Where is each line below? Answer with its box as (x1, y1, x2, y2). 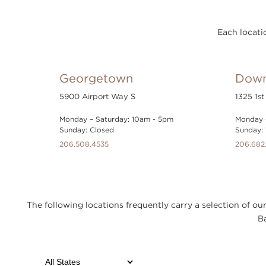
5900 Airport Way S (59, 91, 135, 102)
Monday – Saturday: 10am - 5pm (59, 115, 173, 123)
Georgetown (59, 71, 133, 85)
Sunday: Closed (59, 125, 114, 134)
